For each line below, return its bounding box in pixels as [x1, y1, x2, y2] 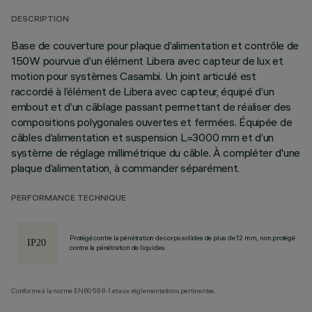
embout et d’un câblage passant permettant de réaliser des [11, 100, 292, 114]
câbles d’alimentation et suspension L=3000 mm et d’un [11, 130, 274, 144]
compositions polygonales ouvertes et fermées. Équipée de [11, 115, 292, 129]
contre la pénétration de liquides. [70, 243, 167, 252]
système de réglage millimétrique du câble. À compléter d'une [11, 146, 301, 159]
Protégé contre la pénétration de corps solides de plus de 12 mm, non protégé [70, 233, 295, 242]
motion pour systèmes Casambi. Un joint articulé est [11, 69, 256, 83]
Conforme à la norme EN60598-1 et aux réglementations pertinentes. [11, 286, 217, 295]
